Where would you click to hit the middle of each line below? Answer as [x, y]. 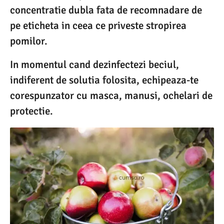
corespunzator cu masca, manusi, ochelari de [111, 96]
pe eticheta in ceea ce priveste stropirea [98, 25]
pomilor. [29, 41]
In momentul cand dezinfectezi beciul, [94, 65]
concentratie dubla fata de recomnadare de [106, 10]
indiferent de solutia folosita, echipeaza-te [104, 80]
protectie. [31, 111]
